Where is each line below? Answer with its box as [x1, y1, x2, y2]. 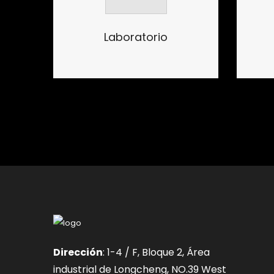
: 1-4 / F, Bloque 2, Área [103, 245, 210, 260]
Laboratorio [104, 29, 168, 45]
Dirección [53, 245, 103, 260]
